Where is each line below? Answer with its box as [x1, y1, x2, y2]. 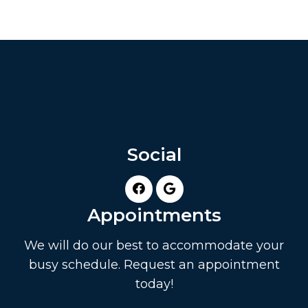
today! [135, 276, 173, 291]
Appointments [87, 203, 221, 226]
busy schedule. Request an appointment [28, 256, 280, 272]
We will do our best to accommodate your [24, 237, 284, 253]
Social [126, 143, 181, 166]
